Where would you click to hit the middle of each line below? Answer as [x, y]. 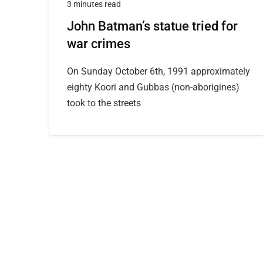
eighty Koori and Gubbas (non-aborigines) [153, 87]
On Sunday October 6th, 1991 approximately [159, 71]
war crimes [99, 44]
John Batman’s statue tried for [152, 26]
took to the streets [104, 103]
